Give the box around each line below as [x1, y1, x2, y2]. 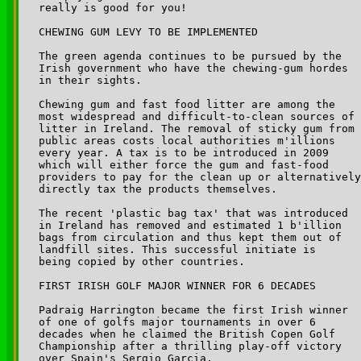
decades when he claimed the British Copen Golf [39, 327, 342, 340]
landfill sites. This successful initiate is [39, 243, 322, 255]
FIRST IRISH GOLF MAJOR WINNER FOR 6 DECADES [39, 279, 316, 292]
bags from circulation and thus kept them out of [39, 230, 348, 243]
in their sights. [39, 73, 148, 86]
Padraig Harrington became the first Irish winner [39, 303, 355, 316]
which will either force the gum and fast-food [39, 158, 335, 171]
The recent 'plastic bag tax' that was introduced [39, 206, 355, 219]
